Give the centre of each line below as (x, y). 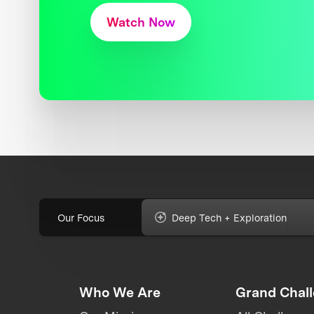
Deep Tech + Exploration (230, 217)
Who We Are (120, 293)
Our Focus (81, 217)
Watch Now (141, 22)
